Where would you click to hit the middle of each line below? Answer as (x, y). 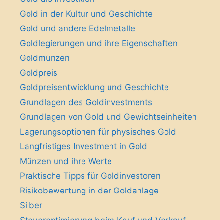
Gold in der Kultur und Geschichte (86, 14)
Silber (31, 205)
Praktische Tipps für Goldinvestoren (90, 176)
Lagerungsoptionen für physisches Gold (98, 131)
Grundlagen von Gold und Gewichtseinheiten (108, 117)
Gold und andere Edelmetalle (77, 28)
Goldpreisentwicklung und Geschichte (94, 87)
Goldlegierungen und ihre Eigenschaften (99, 43)
